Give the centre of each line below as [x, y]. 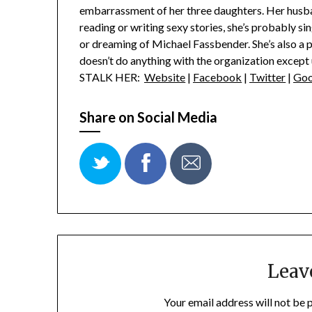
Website [165, 77]
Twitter [268, 77]
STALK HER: [112, 77]
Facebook [218, 77]
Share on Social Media [149, 117]
